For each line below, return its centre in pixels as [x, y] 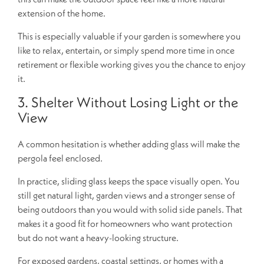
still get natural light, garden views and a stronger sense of [126, 195]
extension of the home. [62, 13]
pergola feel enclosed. [60, 158]
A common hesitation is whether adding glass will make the [129, 143]
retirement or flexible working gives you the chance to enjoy [132, 64]
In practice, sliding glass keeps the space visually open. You [128, 181]
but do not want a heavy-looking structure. [98, 237]
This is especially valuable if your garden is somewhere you [129, 36]
